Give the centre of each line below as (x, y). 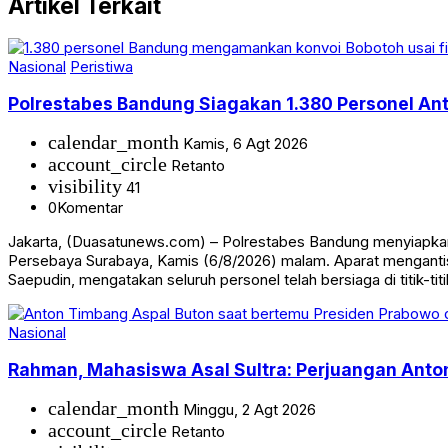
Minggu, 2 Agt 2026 (247, 409)
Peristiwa (101, 66)
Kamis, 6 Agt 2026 (243, 143)
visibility (85, 186)
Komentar (90, 207)
